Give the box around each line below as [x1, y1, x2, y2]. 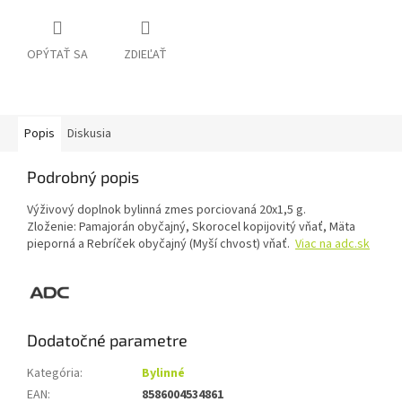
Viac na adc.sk [295, 235, 370, 254]
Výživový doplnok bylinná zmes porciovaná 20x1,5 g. [27, 201, 306, 220]
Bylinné [142, 364, 185, 383]
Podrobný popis [27, 167, 139, 188]
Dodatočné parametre [27, 330, 188, 351]
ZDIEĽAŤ [124, 46, 167, 65]
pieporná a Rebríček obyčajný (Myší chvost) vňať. [27, 235, 295, 254]
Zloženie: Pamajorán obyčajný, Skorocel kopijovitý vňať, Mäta [27, 218, 355, 237]
